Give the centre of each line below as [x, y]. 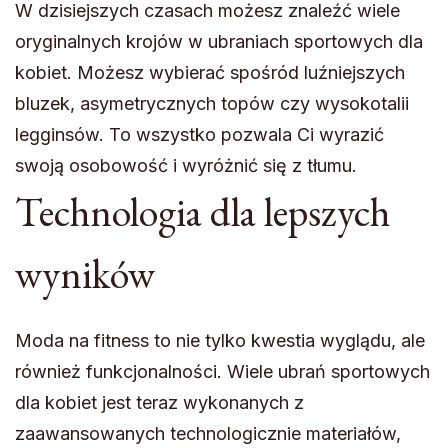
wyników [85, 274]
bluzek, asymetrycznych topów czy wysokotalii [212, 104]
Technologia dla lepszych [202, 212]
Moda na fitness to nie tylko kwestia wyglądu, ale [220, 341]
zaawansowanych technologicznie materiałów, [208, 434]
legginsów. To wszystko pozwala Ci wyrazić [199, 135]
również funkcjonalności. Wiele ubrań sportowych [222, 372]
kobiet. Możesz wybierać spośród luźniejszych [210, 73]
